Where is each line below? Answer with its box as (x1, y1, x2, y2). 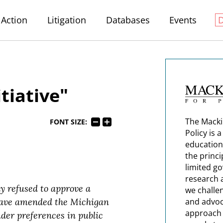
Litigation (47, 14, 86, 26)
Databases (106, 14, 150, 26)
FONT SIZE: (49, 117, 87, 127)
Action (1, 14, 28, 26)
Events (169, 14, 197, 26)
